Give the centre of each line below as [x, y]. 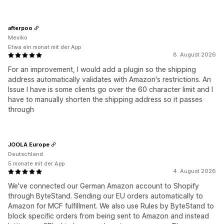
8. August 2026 [194, 55]
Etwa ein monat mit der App [44, 47]
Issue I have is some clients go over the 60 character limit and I [110, 89]
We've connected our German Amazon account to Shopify [103, 186]
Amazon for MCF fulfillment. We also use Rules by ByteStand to [111, 206]
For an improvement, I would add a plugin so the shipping [102, 69]
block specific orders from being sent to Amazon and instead [108, 216]
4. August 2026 [194, 171]
